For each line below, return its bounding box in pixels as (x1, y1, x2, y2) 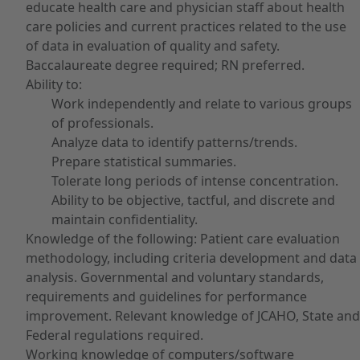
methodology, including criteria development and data (26, 249, 357, 267)
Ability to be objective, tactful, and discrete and (51, 191, 335, 209)
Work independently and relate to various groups (51, 95, 352, 112)
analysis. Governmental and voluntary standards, (26, 268, 324, 286)
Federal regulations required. (26, 326, 203, 344)
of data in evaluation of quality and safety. (26, 37, 280, 55)
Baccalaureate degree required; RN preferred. (26, 56, 305, 74)
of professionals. (51, 114, 153, 132)
